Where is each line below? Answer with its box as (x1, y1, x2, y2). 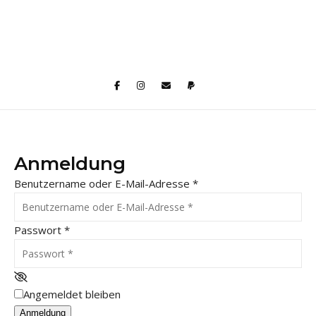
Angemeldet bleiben (23, 286, 121, 301)
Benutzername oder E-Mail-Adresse (14, 176, 193, 190)
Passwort (14, 222, 64, 237)
